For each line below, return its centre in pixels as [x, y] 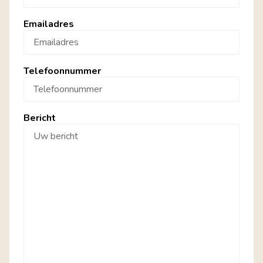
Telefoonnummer [62, 71]
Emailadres [49, 24]
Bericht [40, 118]
